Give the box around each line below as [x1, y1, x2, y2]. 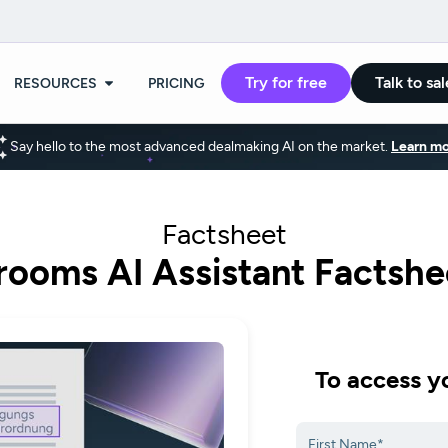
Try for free [245, 73, 327, 93]
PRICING [148, 74, 205, 92]
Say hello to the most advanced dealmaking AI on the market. [10, 138, 391, 156]
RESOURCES [14, 74, 97, 92]
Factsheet [161, 217, 287, 252]
